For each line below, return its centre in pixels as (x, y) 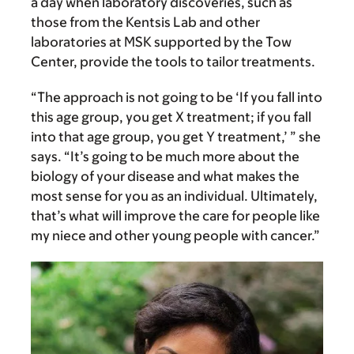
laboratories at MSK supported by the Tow (161, 41)
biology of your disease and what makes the (165, 176)
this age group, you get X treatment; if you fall (171, 117)
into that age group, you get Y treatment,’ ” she (176, 136)
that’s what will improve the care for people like (175, 215)
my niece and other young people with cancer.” (175, 235)
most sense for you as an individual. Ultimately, (174, 196)
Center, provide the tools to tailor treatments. (173, 61)
